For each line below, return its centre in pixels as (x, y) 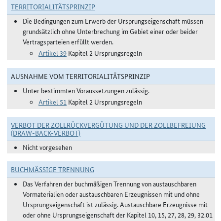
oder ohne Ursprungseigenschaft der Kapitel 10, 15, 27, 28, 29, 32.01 (118, 215)
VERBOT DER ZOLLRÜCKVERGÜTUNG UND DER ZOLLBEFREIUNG (108, 125)
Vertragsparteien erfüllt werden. (68, 41)
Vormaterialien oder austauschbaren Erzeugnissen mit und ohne (111, 194)
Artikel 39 (53, 53)
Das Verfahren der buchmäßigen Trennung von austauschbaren (110, 184)
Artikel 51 (53, 102)
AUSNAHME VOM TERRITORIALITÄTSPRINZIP (80, 76)
